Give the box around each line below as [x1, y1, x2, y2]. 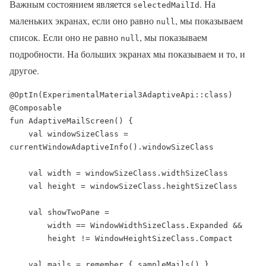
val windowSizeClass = [9, 129, 28, 138]
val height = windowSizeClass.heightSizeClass [9, 181, 28, 191]
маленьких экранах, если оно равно [9, 14, 156, 27]
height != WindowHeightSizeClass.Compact [9, 233, 47, 243]
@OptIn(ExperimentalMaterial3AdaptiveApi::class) [9, 90, 233, 99]
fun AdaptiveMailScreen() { [9, 116, 133, 125]
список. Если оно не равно [9, 30, 121, 43]
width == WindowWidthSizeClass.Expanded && [9, 220, 47, 230]
